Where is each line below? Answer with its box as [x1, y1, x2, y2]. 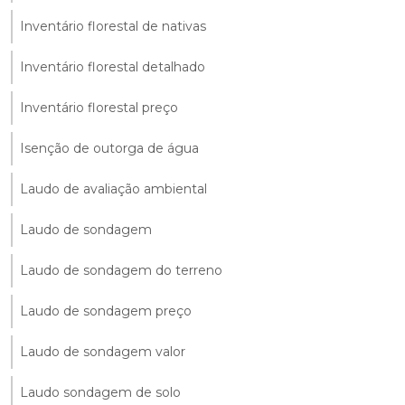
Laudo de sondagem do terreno [20, 261, 222, 278]
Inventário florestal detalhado [20, 58, 205, 75]
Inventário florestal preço [20, 99, 178, 116]
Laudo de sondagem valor [20, 343, 185, 360]
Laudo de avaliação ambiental [20, 180, 207, 197]
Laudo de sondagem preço [20, 302, 192, 319]
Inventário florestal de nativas [20, 17, 206, 34]
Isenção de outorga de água [20, 139, 199, 156]
